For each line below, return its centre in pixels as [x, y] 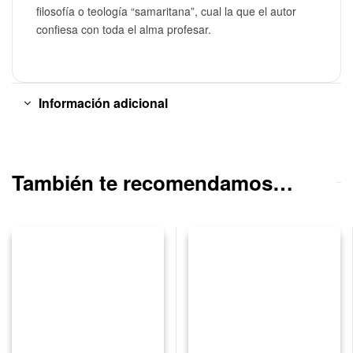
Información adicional [103, 102]
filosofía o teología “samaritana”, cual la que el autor [166, 11]
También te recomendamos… [152, 182]
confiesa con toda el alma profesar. [124, 30]
